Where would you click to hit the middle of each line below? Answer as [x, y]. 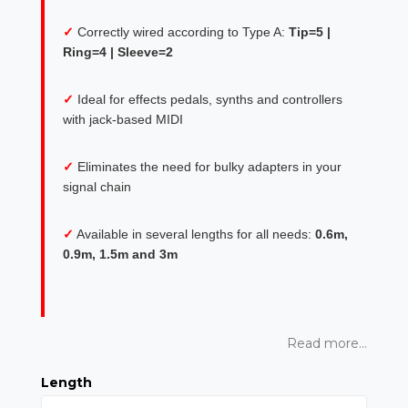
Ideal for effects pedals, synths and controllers [210, 99]
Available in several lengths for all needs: [196, 234]
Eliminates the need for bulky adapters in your [209, 167]
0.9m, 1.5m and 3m [120, 254]
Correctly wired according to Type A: [183, 32]
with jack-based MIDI [123, 119]
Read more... [327, 343]
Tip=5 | [310, 32]
